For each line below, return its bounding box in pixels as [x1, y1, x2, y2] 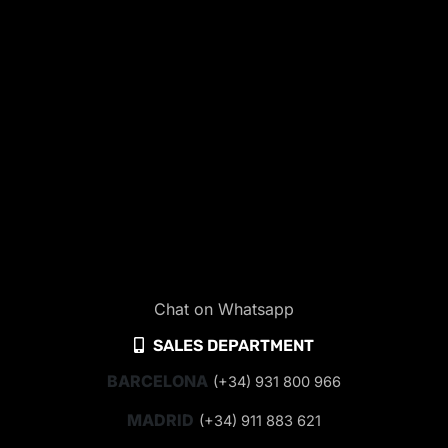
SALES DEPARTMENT [149, 335, 314, 355]
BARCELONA [107, 370, 208, 391]
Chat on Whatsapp [154, 298, 294, 319]
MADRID [127, 409, 194, 430]
